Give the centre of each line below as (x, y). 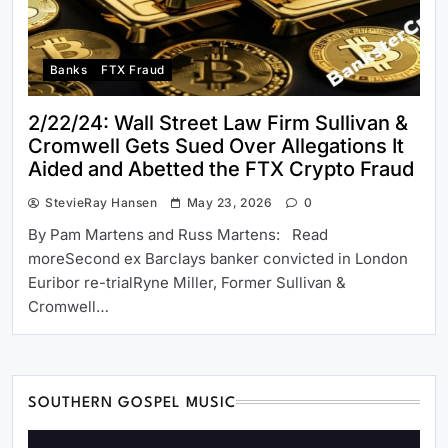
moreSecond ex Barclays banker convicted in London (218, 259)
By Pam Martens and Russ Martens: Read (178, 235)
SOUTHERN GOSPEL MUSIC (132, 404)
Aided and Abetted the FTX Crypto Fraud (221, 169)
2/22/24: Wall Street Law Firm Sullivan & (218, 123)
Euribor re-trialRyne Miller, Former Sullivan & (187, 283)
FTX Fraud (133, 70)
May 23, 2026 (229, 203)
